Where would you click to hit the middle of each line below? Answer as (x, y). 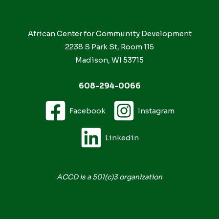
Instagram (156, 111)
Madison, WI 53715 (109, 60)
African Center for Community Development (109, 33)
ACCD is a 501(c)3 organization (109, 177)
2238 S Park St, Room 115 (109, 46)
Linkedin (122, 138)
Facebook (88, 111)
